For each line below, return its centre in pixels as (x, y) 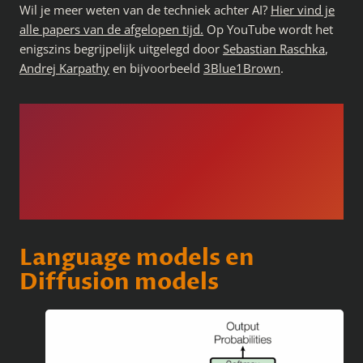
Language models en (137, 258)
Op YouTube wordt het (268, 29)
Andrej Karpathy (64, 68)
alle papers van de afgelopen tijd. (111, 29)
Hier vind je (303, 10)
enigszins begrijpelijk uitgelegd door (121, 49)
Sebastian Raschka (274, 49)
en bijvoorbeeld (156, 68)
